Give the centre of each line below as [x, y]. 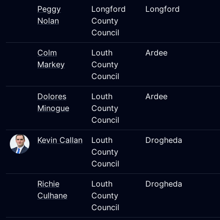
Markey [51, 64]
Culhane [52, 195]
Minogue [53, 108]
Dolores [52, 96]
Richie [48, 184]
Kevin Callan [60, 140]
